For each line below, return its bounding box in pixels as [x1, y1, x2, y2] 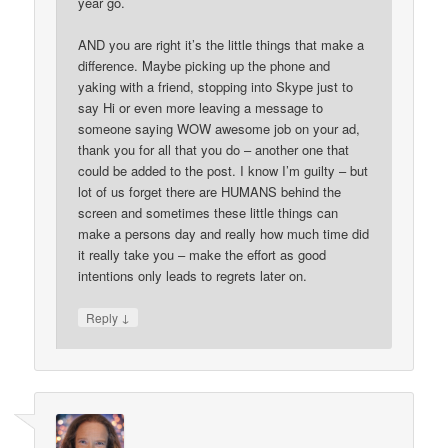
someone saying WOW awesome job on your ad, [78, 118, 361, 138]
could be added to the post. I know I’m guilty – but [78, 160, 369, 180]
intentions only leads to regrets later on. [78, 265, 308, 285]
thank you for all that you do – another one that [78, 139, 350, 159]
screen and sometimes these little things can [78, 202, 339, 222]
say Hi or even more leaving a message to [78, 97, 324, 117]
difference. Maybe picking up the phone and [78, 55, 331, 75]
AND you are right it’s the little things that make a [78, 34, 365, 54]
